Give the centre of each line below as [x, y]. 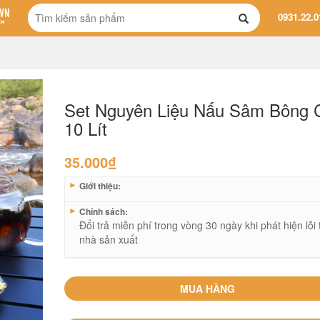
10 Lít [86, 128]
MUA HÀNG [207, 289]
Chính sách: [103, 211]
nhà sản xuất [109, 239]
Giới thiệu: [99, 186]
